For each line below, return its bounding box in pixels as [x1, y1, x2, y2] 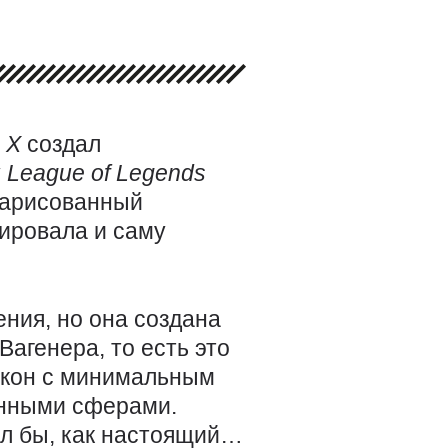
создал [27, 131, 101, 157]
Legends [116, 160, 206, 186]
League [7, 160, 91, 186]
